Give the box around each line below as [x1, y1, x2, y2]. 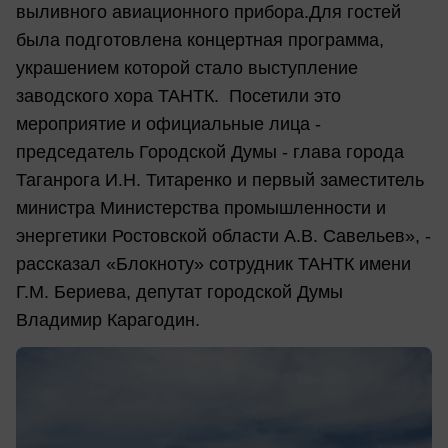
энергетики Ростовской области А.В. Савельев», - [16, 225, 431, 246]
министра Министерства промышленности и [16, 197, 386, 218]
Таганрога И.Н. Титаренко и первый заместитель [16, 169, 424, 190]
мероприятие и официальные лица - [16, 113, 321, 134]
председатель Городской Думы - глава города [16, 141, 404, 162]
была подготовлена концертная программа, [16, 29, 384, 50]
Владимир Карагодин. [16, 309, 200, 330]
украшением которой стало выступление [16, 57, 358, 78]
